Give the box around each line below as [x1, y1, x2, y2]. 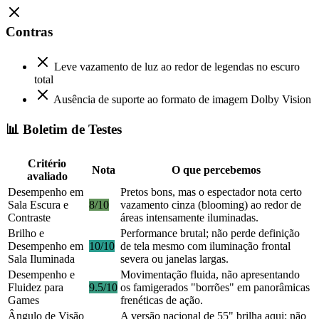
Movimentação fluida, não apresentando [120, 268, 300, 281]
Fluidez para [8, 281, 63, 294]
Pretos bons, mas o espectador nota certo [120, 186, 302, 199]
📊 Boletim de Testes [6, 121, 122, 137]
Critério [28, 157, 66, 170]
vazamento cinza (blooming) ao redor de [120, 199, 301, 211]
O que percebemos [171, 164, 261, 177]
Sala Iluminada [8, 253, 75, 266]
